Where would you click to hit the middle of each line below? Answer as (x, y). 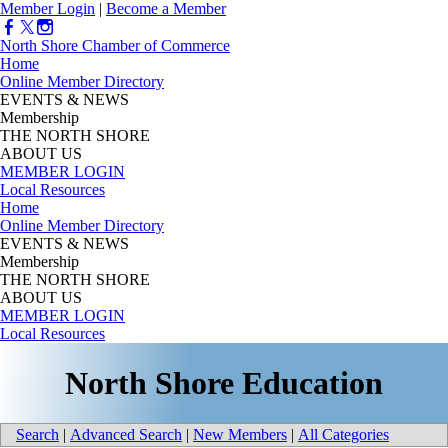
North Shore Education (224, 382)
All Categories (343, 435)
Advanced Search (126, 435)
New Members (240, 435)
